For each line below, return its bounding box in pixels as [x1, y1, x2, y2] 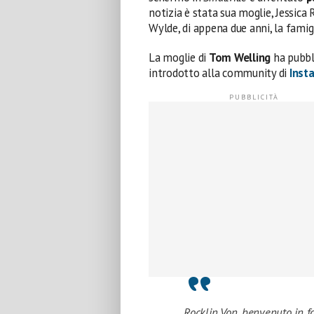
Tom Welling [208, 49, 271, 65]
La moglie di [149, 49, 209, 65]
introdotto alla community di [149, 64, 289, 81]
